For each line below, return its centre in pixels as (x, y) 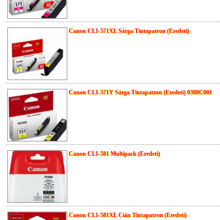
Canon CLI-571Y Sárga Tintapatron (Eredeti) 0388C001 (140, 93)
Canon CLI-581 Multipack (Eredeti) (114, 154)
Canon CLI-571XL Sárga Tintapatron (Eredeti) (129, 31)
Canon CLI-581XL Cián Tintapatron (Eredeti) (128, 215)
